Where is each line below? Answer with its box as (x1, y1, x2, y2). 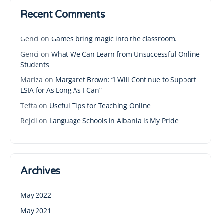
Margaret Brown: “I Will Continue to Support (55, 74, 196, 84)
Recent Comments (20, 8, 105, 21)
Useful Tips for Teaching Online (49, 100, 151, 110)
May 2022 (20, 190, 51, 200)
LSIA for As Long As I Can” (20, 85, 102, 95)
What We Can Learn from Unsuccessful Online (51, 49, 200, 59)
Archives (20, 165, 61, 177)
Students (20, 59, 49, 69)
